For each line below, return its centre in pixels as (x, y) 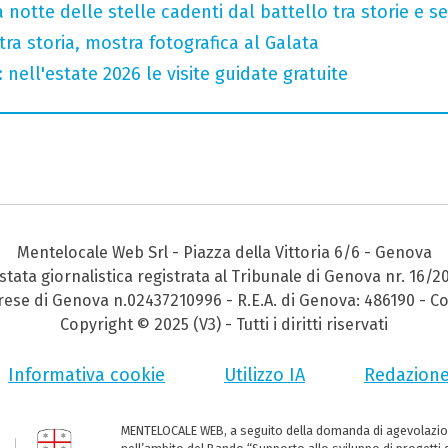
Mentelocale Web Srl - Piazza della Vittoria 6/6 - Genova (224, 253)
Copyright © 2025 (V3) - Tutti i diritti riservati (224, 325)
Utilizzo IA (264, 375)
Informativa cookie (86, 375)
